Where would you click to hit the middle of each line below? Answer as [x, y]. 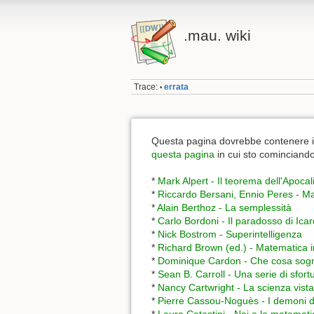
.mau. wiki [217, 35]
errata [177, 87]
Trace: [146, 87]
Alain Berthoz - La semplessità [224, 208]
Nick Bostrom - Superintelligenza [230, 234]
